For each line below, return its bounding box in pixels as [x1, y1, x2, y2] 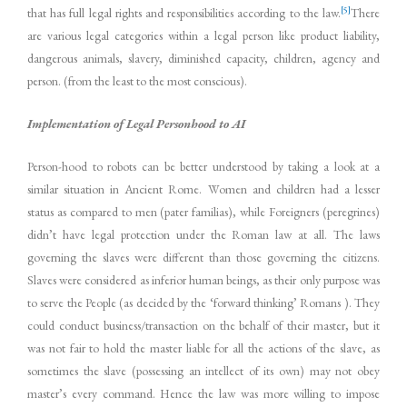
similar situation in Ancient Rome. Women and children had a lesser [27, 180, 380, 197]
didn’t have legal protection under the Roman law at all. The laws [27, 225, 380, 243]
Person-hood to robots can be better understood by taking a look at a [27, 157, 380, 174]
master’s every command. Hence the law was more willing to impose [27, 384, 380, 402]
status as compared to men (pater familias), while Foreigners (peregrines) [27, 203, 380, 220]
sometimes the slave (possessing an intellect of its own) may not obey [27, 362, 380, 379]
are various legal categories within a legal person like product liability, [27, 26, 380, 44]
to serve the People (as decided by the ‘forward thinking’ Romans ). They [27, 293, 380, 311]
